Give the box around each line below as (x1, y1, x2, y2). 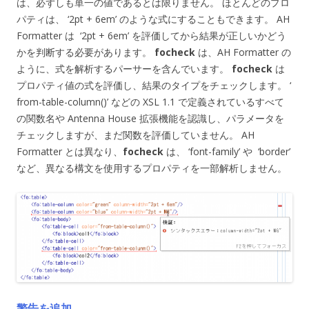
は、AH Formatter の (195, 46, 291, 59)
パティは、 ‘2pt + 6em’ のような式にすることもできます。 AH (17, 12, 290, 26)
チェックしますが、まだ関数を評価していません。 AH (17, 128, 255, 142)
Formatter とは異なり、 (17, 145, 123, 159)
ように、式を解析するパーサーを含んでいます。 (17, 62, 232, 76)
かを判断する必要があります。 (17, 46, 154, 59)
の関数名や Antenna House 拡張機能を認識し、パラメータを (17, 112, 284, 126)
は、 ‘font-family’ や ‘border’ (163, 145, 290, 159)
